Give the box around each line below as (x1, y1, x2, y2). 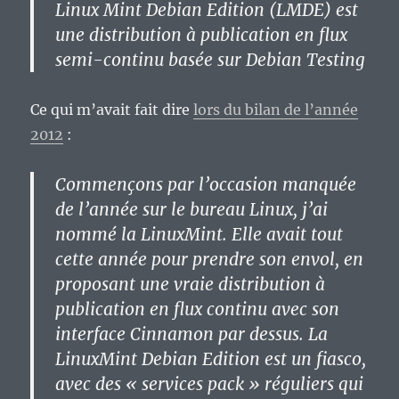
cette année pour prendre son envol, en (55, 248, 364, 271)
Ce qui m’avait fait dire (30, 101, 194, 119)
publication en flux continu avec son (55, 298, 340, 321)
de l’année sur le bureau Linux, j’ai (55, 199, 329, 221)
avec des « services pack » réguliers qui (55, 373, 364, 395)
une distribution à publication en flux (55, 24, 348, 46)
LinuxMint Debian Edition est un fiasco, (55, 348, 367, 370)
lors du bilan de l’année (193, 101, 359, 119)
